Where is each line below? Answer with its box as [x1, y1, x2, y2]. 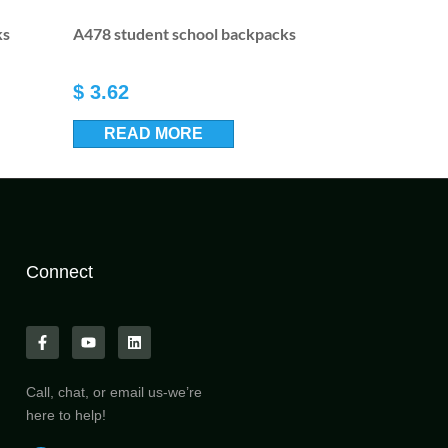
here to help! [26, 406, 106, 423]
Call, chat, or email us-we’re [26, 383, 202, 400]
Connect [26, 261, 93, 282]
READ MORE [103, 124, 203, 142]
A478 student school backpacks [72, 23, 296, 43]
